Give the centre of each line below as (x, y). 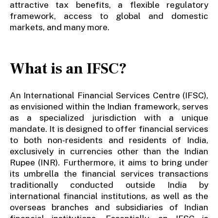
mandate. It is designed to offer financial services (109, 128)
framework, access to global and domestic (109, 16)
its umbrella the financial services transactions (109, 173)
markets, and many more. (59, 27)
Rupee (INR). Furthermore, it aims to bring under (109, 162)
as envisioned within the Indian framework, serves (109, 106)
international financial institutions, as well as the (109, 196)
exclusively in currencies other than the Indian (109, 151)
